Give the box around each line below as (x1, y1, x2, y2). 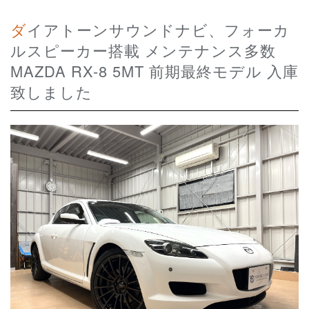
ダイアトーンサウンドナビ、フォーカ (10, 19, 27, 41)
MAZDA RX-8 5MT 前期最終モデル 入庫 (10, 60, 299, 82)
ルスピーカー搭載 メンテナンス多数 (10, 39, 276, 61)
